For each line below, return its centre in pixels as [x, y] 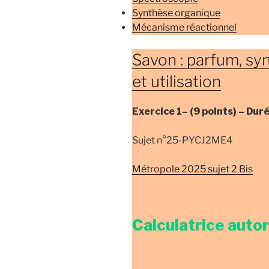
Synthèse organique [176, 13]
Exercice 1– [161, 111]
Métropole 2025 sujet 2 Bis [192, 169]
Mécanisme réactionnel [184, 28]
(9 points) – [218, 111]
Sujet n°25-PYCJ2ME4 [182, 140]
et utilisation [177, 82]
